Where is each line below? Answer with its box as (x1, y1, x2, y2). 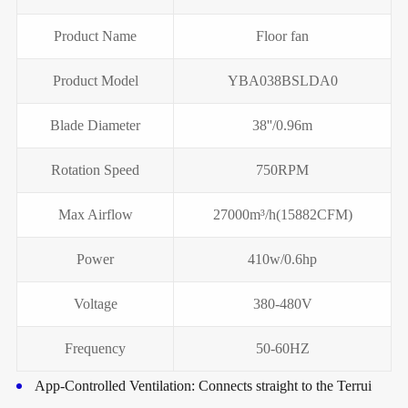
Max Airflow (57, 206, 133, 222)
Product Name (54, 27, 137, 44)
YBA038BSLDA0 (227, 72, 338, 88)
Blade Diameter (50, 117, 140, 133)
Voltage (73, 295, 117, 311)
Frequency (65, 340, 126, 356)
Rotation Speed (51, 161, 139, 178)
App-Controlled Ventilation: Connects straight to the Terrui (34, 377, 372, 393)
